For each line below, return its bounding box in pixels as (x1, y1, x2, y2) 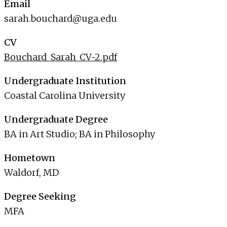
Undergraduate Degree (4, 113, 108, 126)
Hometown (4, 152, 55, 164)
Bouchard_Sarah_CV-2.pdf (4, 51, 117, 63)
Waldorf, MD (4, 167, 59, 179)
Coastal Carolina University (4, 90, 125, 102)
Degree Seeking (4, 191, 76, 203)
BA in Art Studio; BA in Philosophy (4, 128, 155, 140)
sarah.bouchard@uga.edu (4, 13, 117, 25)
